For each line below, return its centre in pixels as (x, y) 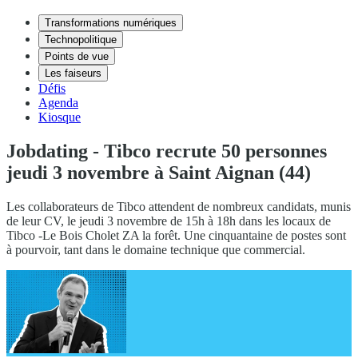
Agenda (58, 103)
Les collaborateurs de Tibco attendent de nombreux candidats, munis (179, 206)
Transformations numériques (111, 23)
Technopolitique (81, 40)
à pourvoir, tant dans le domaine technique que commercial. (156, 249)
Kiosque (60, 117)
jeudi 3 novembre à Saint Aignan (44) (159, 172)
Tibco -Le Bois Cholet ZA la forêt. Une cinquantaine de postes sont (176, 235)
